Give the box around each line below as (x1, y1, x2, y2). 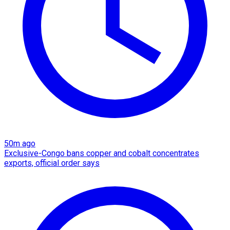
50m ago (4, 139, 35, 149)
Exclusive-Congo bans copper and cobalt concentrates (4, 148, 199, 159)
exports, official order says (4, 158, 100, 168)
